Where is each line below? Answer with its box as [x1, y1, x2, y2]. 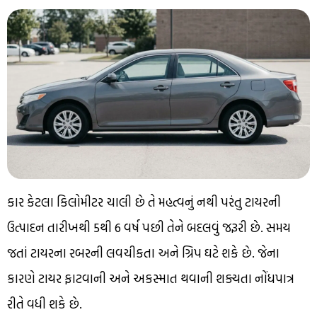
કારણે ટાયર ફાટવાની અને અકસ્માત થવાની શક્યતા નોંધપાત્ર [7, 269, 294, 289]
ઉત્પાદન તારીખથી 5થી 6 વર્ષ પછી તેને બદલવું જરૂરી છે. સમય [7, 218, 291, 238]
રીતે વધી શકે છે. [7, 294, 82, 314]
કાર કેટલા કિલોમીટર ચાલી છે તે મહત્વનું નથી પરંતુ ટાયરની [7, 192, 281, 212]
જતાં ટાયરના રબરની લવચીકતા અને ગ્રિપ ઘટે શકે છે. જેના [7, 243, 279, 263]
